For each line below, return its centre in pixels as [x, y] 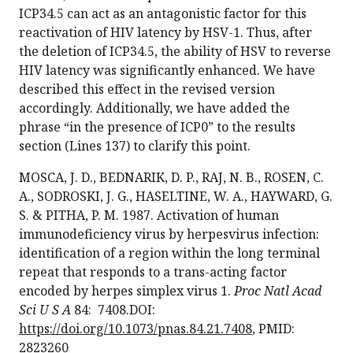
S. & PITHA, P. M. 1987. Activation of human [149, 216]
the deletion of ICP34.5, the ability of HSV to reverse [175, 52]
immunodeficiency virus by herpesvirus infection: [169, 234]
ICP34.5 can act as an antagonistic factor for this [163, 14]
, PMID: [273, 329]
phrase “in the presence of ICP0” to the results [157, 127]
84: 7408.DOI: [113, 310]
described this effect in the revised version [147, 89]
